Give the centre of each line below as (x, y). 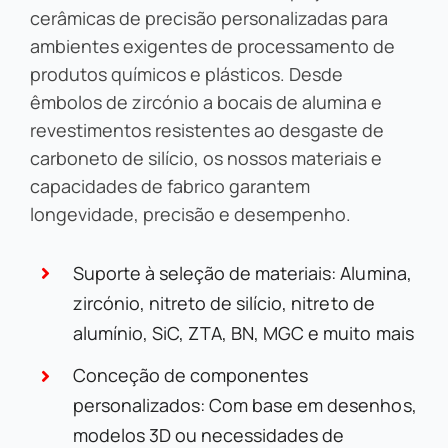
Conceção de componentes (191, 375)
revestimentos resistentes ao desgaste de (207, 129)
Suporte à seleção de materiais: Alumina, (242, 272)
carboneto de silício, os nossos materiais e (206, 157)
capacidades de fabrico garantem (170, 185)
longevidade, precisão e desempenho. (190, 213)
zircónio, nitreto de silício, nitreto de (224, 302)
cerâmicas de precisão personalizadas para (209, 17)
